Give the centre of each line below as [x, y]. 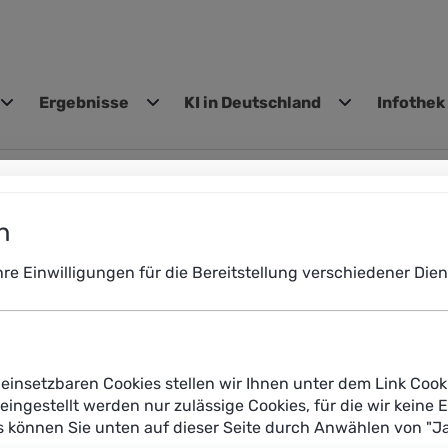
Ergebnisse [83, 102]
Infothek [411, 102]
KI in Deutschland [253, 102]
